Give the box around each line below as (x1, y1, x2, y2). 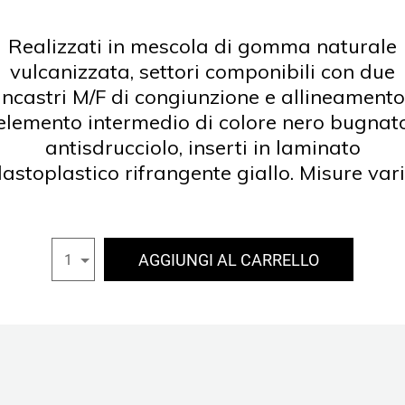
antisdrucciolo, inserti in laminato (44, 135, 361, 160)
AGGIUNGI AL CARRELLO (138, 250, 319, 269)
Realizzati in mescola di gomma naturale (8, 33, 397, 59)
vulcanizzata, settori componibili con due (10, 59, 395, 84)
